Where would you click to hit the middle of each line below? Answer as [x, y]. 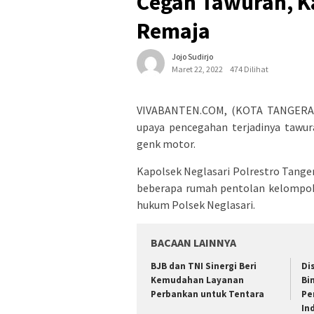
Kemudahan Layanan [197, 280]
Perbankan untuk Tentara [207, 294]
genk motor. [166, 143]
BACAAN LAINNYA [193, 242]
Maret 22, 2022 [197, 69]
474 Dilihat [249, 69]
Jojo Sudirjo [192, 56]
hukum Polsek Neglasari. [196, 204]
